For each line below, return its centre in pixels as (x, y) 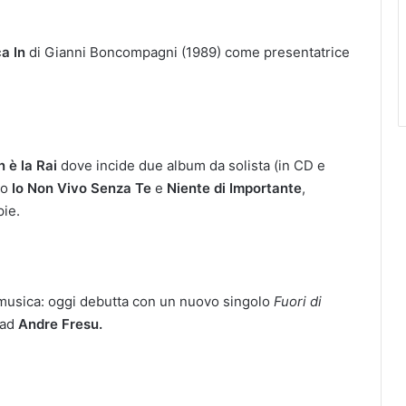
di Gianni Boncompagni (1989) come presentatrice (188, 52)
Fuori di (298, 301)
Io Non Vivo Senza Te (82, 188)
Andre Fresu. (60, 324)
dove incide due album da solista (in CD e (191, 165)
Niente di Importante (234, 188)
